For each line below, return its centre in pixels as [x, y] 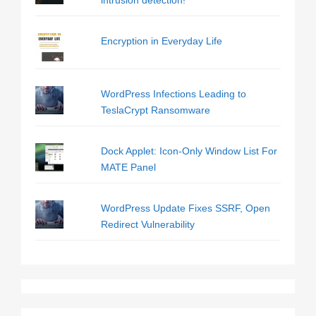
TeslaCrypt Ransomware [155, 110]
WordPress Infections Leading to [173, 94]
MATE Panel [128, 167]
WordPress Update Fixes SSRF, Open [185, 208]
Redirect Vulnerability [147, 224]
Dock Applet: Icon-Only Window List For [189, 151]
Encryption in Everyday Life [161, 41]
